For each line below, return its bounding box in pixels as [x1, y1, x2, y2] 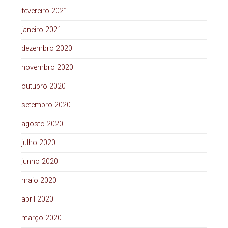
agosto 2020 [21, 120, 63, 129]
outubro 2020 [21, 82, 66, 91]
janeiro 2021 [21, 25, 62, 35]
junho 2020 [21, 157, 58, 166]
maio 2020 [21, 176, 56, 185]
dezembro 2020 [21, 44, 72, 53]
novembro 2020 [21, 63, 73, 72]
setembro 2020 [21, 101, 71, 110]
